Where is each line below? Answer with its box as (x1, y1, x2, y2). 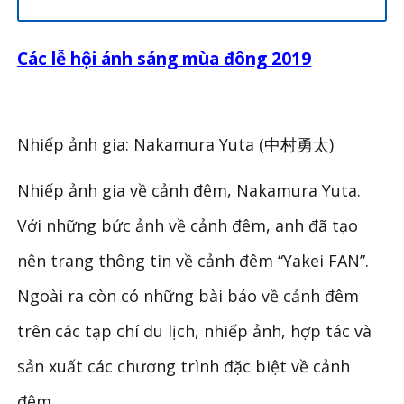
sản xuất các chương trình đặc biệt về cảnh (17, 355, 351, 378)
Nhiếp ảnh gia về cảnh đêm (17, 179, 228, 202)
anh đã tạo (271, 215, 359, 237)
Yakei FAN (283, 250, 361, 272)
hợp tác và (286, 320, 372, 343)
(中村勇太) (259, 133, 335, 156)
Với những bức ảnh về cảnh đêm (17, 215, 267, 237)
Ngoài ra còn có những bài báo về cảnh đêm (17, 285, 360, 308)
